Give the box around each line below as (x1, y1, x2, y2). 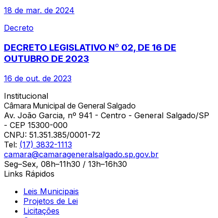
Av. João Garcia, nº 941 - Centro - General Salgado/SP (4, 110, 209, 120)
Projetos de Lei (23, 196, 78, 206)
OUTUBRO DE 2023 (4, 53, 89, 64)
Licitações (23, 205, 59, 216)
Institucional (4, 91, 48, 101)
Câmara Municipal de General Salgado (4, 100, 136, 110)
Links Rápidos (4, 168, 54, 179)
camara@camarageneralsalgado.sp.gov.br (4, 149, 159, 159)
